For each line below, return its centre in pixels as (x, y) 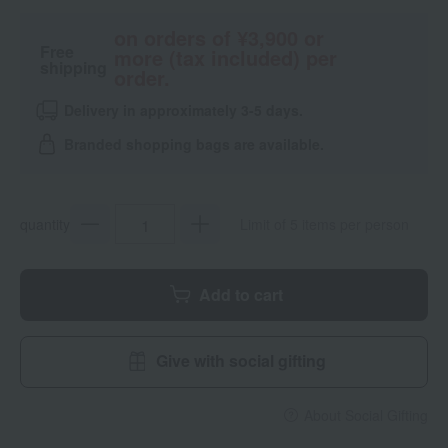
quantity (45, 224)
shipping (73, 67)
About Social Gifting (366, 415)
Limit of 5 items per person (324, 224)
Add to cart (241, 295)
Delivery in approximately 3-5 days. (183, 110)
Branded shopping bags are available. (194, 144)
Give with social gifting (241, 361)
